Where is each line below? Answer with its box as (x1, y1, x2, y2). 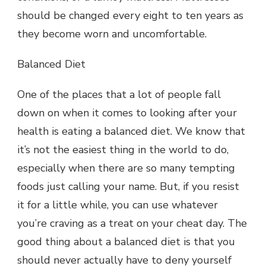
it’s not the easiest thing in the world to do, (17, 142, 229, 157)
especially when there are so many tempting (17, 160, 235, 175)
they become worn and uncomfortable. (17, 26, 210, 41)
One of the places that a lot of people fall (17, 87, 221, 102)
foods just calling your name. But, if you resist (17, 179, 239, 194)
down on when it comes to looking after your (17, 105, 237, 120)
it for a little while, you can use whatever (17, 197, 218, 212)
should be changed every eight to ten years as (17, 8, 243, 23)
